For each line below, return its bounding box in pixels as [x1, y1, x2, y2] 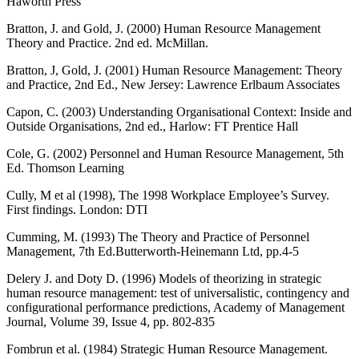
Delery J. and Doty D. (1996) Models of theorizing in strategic [6, 271, 321, 285]
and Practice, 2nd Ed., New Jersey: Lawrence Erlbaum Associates [6, 77, 340, 91]
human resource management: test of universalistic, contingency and [6, 285, 349, 300]
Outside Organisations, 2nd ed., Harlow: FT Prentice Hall [6, 119, 298, 133]
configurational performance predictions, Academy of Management [6, 300, 345, 314]
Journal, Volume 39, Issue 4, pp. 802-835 [6, 314, 215, 329]
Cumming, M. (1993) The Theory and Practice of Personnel [6, 229, 309, 244]
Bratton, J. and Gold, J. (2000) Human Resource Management [6, 21, 321, 35]
